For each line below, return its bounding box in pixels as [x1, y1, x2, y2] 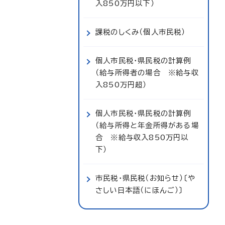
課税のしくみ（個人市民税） [95, 28, 186, 36]
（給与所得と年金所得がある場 [95, 122, 199, 129]
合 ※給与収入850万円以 [95, 134, 189, 141]
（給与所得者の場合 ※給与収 [95, 69, 199, 76]
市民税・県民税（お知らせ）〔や [95, 174, 195, 182]
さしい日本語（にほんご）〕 [95, 186, 183, 194]
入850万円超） [95, 81, 147, 88]
